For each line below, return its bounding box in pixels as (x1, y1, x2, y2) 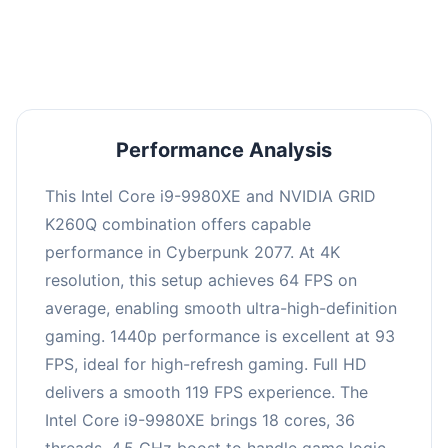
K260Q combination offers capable (45, 213, 311, 234)
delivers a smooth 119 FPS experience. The (45, 381, 368, 402)
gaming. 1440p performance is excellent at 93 (45, 325, 395, 346)
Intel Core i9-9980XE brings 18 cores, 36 (45, 409, 355, 430)
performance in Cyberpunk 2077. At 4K (45, 241, 340, 262)
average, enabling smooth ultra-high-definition (45, 297, 397, 318)
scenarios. (191, 12, 257, 30)
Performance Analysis (116, 137, 332, 162)
